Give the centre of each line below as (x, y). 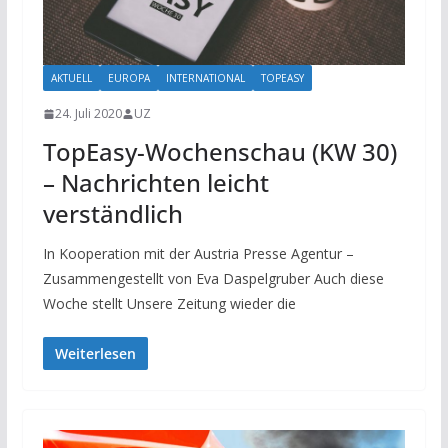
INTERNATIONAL (205, 78)
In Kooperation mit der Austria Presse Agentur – (198, 254)
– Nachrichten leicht (155, 183)
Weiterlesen (95, 354)
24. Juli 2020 (88, 114)
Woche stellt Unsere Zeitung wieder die (169, 304)
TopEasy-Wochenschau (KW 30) (219, 152)
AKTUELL (71, 78)
